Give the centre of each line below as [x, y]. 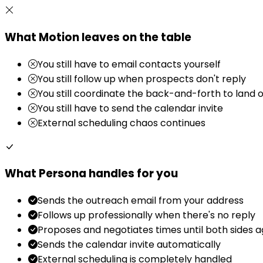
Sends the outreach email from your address [141, 201]
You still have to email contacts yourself [129, 64]
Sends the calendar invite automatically [129, 245]
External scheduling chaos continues [122, 123]
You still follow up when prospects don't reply [142, 79]
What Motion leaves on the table [98, 37]
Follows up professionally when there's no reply [146, 215]
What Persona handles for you [91, 174]
